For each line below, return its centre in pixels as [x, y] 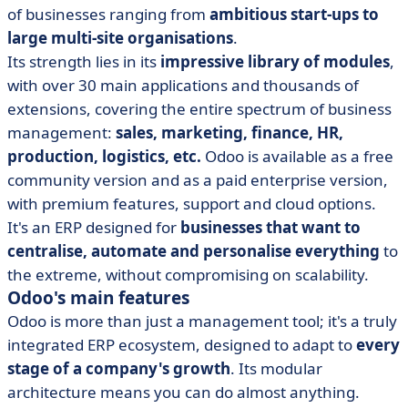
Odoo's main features [98, 298]
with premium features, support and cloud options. [192, 204]
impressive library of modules [275, 61]
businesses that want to [270, 227]
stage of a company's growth [119, 368]
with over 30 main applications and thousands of [183, 85]
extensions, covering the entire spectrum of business [199, 109]
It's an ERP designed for [94, 227]
